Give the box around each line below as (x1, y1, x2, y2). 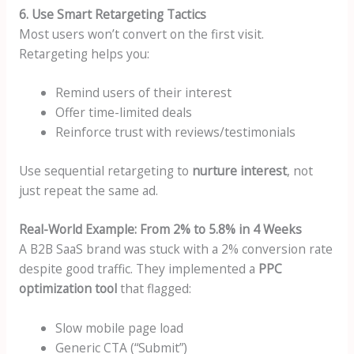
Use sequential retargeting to (18, 161, 192, 179)
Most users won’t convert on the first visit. (18, 24, 264, 43)
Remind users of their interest (55, 84, 232, 102)
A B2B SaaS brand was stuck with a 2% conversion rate (18, 240, 333, 258)
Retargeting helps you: (18, 44, 149, 62)
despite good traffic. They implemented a (18, 260, 258, 278)
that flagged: (116, 280, 191, 298)
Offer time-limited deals (55, 104, 193, 122)
